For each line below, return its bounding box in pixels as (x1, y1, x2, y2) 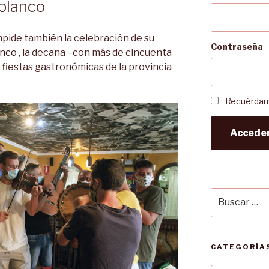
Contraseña (210, 41, 263, 52)
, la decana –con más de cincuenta (17, 46, 172, 58)
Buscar (210, 189, 241, 199)
